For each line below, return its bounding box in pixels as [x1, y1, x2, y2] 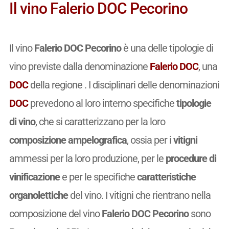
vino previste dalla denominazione [9, 60, 150, 73]
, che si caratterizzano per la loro [35, 115, 165, 128]
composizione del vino [9, 207, 102, 220]
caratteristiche [136, 170, 196, 183]
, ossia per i [126, 133, 173, 146]
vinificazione [9, 170, 60, 183]
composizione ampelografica [9, 133, 127, 146]
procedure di [165, 152, 216, 165]
